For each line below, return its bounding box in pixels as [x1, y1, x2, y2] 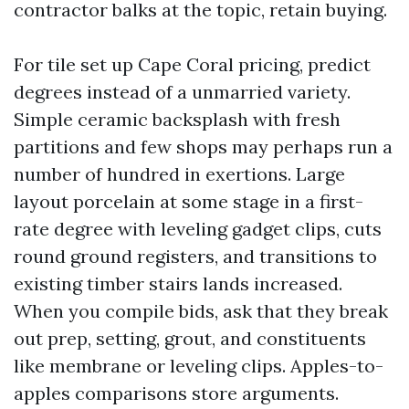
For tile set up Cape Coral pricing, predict [14, 53, 371, 76]
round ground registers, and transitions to [14, 245, 377, 267]
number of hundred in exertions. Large [14, 163, 345, 185]
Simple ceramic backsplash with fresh [14, 108, 341, 131]
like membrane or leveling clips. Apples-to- [14, 354, 383, 377]
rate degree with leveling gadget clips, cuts [14, 217, 382, 240]
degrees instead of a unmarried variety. [14, 80, 351, 103]
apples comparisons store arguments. [14, 382, 339, 404]
